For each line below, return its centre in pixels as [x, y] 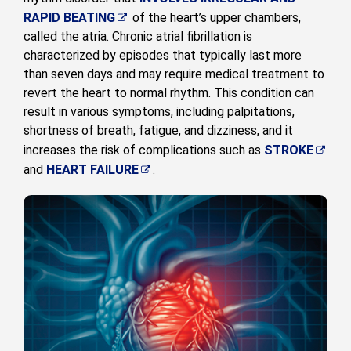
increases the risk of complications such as [144, 150]
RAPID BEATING [69, 18]
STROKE [289, 150]
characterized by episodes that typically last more [163, 56]
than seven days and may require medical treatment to [174, 74]
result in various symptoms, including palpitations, [159, 112]
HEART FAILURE [92, 170]
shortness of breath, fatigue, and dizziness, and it [158, 131]
